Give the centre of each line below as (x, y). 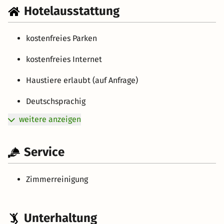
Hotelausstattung (72, 11)
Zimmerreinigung (57, 179)
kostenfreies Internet (64, 59)
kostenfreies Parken (61, 38)
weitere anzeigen (50, 119)
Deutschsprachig (56, 101)
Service (44, 152)
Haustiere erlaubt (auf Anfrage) (82, 80)
